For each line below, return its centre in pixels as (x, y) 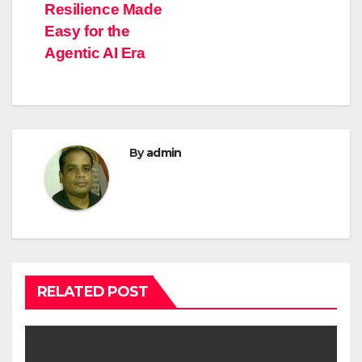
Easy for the (87, 31)
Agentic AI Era (95, 53)
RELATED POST (93, 291)
